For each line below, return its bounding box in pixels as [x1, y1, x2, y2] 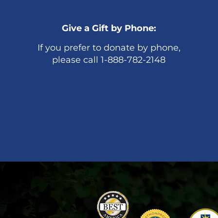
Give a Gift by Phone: [61, 23, 156, 34]
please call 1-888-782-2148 [52, 54, 166, 65]
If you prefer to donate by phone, [37, 42, 181, 53]
